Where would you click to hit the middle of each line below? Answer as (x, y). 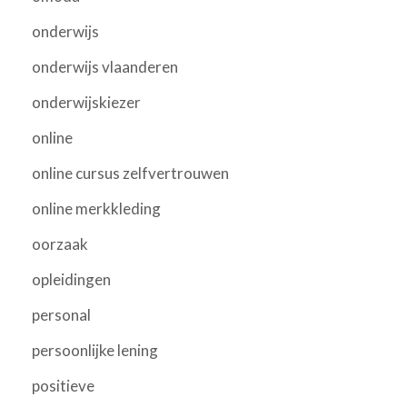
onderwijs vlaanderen (105, 66)
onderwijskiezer (86, 102)
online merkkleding (96, 208)
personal (61, 314)
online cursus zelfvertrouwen (130, 173)
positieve (63, 385)
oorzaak (60, 243)
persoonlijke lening (95, 350)
